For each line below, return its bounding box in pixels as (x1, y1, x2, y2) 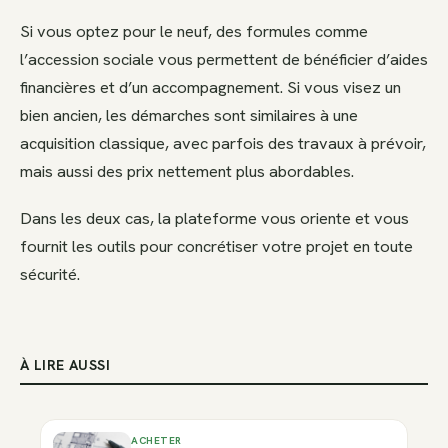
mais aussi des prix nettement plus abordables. (20, 159, 354, 182)
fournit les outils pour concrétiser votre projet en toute (20, 235, 413, 258)
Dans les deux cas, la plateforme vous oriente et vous (20, 207, 409, 230)
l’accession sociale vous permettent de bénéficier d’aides (20, 47, 428, 70)
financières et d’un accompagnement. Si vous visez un (20, 75, 401, 98)
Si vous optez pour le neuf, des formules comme (20, 19, 368, 42)
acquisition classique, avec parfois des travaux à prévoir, (20, 131, 426, 154)
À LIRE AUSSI (20, 356, 111, 375)
